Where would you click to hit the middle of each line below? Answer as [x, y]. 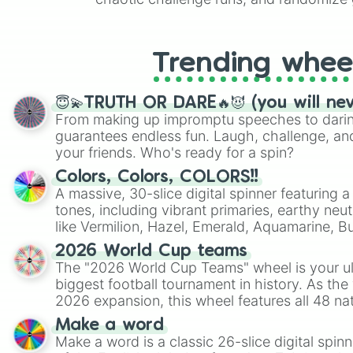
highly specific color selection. [154, 260]
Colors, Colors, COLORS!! [157, 177]
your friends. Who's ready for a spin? [175, 152]
